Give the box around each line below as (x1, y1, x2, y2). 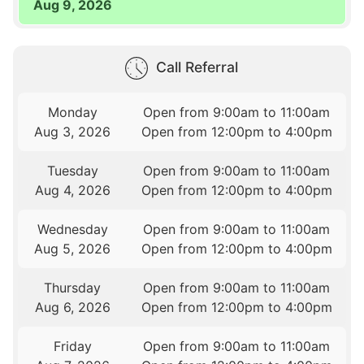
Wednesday (37, 221, 108, 238)
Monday (47, 104, 97, 121)
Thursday (44, 279, 102, 297)
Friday (53, 338, 92, 355)
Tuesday (46, 162, 98, 180)
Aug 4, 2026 (34, 182, 110, 199)
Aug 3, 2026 (34, 123, 111, 141)
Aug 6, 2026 (34, 299, 110, 316)
